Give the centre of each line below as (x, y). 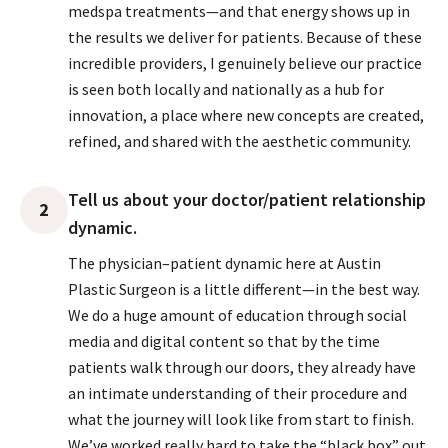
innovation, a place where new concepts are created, (246, 115)
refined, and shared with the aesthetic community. (239, 141)
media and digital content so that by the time (224, 341)
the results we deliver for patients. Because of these (245, 37)
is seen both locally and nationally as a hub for (226, 89)
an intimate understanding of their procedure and (237, 393)
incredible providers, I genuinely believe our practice (245, 63)
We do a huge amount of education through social (237, 315)
